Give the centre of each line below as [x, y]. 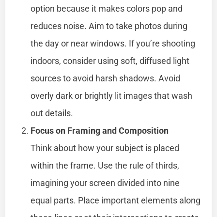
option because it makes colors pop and [107, 8]
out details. [52, 113]
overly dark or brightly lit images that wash [112, 95]
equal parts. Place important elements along [116, 200]
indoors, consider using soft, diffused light [110, 61]
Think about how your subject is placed [105, 148]
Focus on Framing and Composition [100, 130]
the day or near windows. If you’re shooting [113, 43]
